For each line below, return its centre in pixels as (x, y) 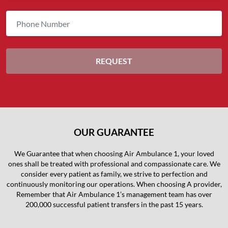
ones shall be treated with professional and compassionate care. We (114, 164)
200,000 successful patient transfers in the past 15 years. (114, 205)
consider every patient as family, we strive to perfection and (114, 174)
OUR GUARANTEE (114, 132)
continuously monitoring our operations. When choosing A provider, (114, 184)
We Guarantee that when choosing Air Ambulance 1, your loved (114, 154)
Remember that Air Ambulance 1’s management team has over (114, 194)
